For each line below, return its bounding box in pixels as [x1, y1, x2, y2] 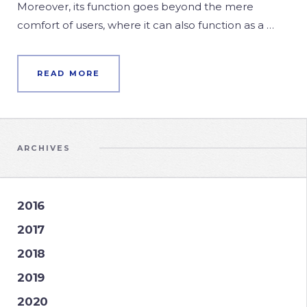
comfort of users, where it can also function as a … [17, 19, 274, 32]
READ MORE [36, 69, 101, 78]
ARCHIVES [17, 143, 71, 153]
